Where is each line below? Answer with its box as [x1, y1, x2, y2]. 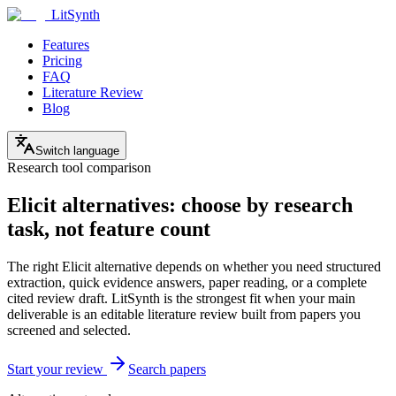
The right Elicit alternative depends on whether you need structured [7, 258, 381, 274]
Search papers [128, 361, 206, 377]
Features [42, 37, 89, 52]
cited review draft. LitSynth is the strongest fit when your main [7, 290, 355, 306]
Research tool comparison [7, 160, 151, 175]
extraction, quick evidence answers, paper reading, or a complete [7, 274, 367, 290]
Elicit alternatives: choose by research [7, 193, 353, 217]
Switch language [35, 144, 119, 157]
